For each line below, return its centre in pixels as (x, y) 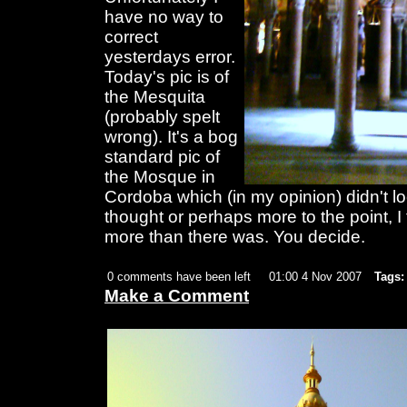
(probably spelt (162, 117)
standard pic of (162, 157)
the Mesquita (155, 97)
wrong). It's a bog (171, 137)
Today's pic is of (167, 77)
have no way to (164, 17)
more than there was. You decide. (235, 237)
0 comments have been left (179, 277)
